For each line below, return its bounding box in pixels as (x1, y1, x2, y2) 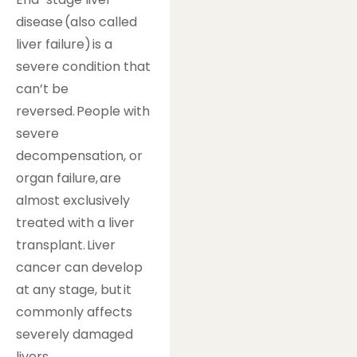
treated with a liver (16, 214, 135, 233)
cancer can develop (16, 258, 143, 277)
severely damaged (16, 325, 133, 344)
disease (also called (16, 13, 137, 32)
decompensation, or (16, 147, 143, 166)
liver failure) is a (16, 35, 112, 54)
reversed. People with (16, 102, 150, 121)
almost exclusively (16, 191, 130, 210)
